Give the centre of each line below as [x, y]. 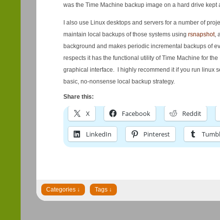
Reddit [192, 113]
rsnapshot [201, 34]
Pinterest [156, 134]
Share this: [78, 97]
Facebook [136, 113]
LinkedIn [98, 134]
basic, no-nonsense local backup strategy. [119, 82]
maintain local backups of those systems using [125, 34]
